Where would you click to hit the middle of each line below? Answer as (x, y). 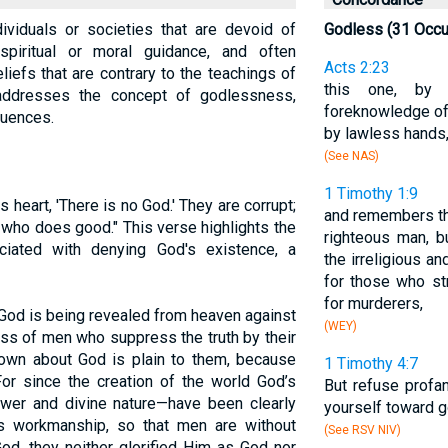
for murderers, (373, 303)
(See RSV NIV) (362, 430)
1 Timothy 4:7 (370, 363)
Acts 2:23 (356, 67)
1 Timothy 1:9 (370, 193)
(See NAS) (351, 156)
